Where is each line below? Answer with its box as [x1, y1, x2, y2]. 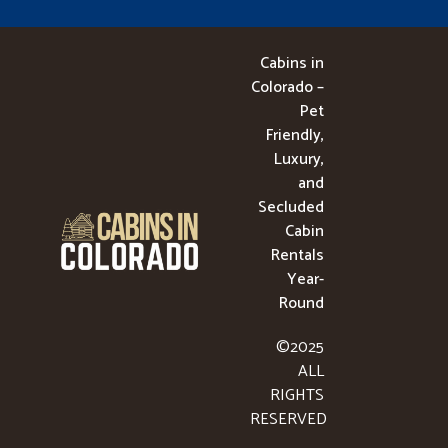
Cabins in [259, 50, 324, 78]
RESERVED [250, 406, 327, 434]
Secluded [257, 194, 324, 222]
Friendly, [265, 122, 324, 150]
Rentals [270, 242, 324, 270]
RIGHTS [269, 382, 324, 410]
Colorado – [250, 74, 324, 102]
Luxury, [273, 146, 324, 174]
